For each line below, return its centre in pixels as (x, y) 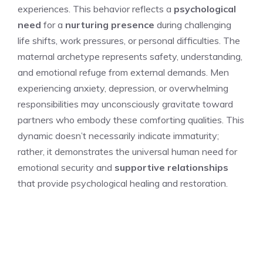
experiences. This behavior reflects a (96, 9)
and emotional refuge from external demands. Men (123, 72)
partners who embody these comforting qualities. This (131, 119)
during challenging (193, 24)
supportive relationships (171, 167)
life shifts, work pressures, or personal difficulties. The (129, 40)
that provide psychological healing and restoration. (123, 183)
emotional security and (66, 167)
